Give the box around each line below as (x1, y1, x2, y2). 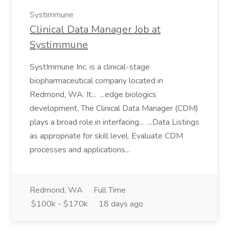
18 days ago (99, 198, 143, 210)
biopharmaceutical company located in (30, 75, 163, 86)
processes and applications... (30, 144, 132, 155)
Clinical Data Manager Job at (30, 22, 161, 36)
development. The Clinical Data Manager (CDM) (30, 103, 198, 114)
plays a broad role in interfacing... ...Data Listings (30, 117, 199, 128)
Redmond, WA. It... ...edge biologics (30, 89, 156, 100)
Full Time (94, 185, 126, 196)
